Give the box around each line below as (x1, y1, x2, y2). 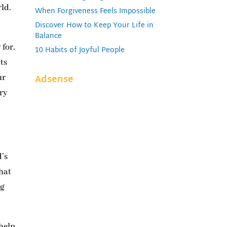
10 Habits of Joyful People (34, 44, 125, 57)
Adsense (34, 71, 73, 88)
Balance (34, 29, 62, 43)
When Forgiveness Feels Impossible (34, 5, 156, 18)
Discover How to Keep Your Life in (34, 19, 154, 32)
